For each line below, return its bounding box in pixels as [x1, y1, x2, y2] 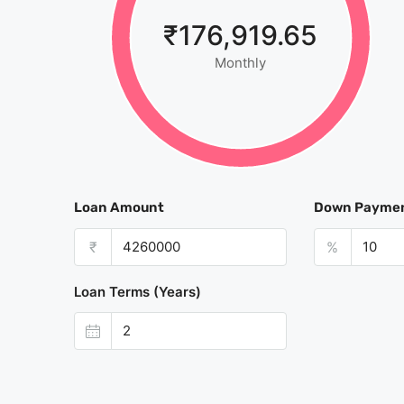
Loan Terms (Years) [74, 282, 201, 300]
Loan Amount [74, 198, 164, 216]
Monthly [215, 53, 267, 71]
